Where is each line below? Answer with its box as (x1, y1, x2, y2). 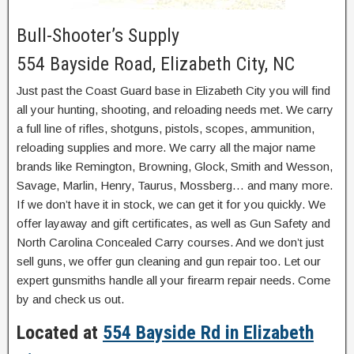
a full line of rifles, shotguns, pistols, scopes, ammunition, (17, 121, 314, 135)
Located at (17, 321, 103, 344)
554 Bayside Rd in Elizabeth (103, 321, 314, 344)
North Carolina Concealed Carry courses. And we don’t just (17, 235, 324, 249)
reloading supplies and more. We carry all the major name (17, 140, 315, 154)
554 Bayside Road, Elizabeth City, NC (17, 52, 295, 75)
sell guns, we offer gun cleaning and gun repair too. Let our (17, 254, 321, 268)
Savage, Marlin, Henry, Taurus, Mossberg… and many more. (17, 178, 333, 192)
